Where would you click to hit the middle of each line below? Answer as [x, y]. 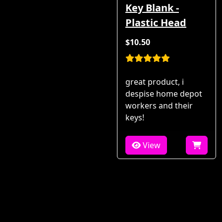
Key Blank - [152, 8]
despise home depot [164, 94]
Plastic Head [156, 23]
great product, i [155, 82]
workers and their [159, 106]
